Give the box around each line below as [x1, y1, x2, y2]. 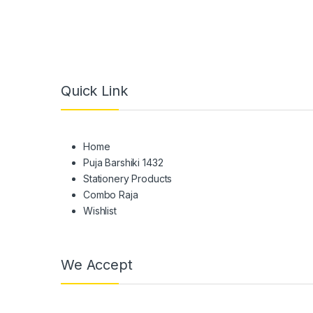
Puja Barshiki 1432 [83, 156, 163, 169]
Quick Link [61, 82, 128, 100]
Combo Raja [83, 189, 138, 201]
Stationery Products [83, 173, 173, 185]
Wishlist [83, 205, 117, 217]
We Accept [61, 256, 133, 274]
